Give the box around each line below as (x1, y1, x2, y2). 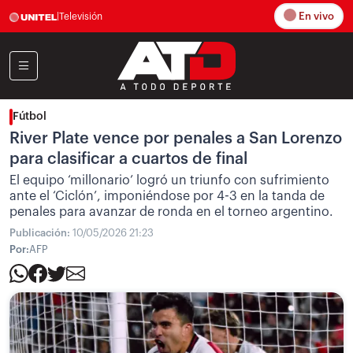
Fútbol (13, 111, 46, 122)
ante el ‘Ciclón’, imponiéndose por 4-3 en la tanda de (9, 190, 325, 203)
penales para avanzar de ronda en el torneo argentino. (9, 206, 333, 218)
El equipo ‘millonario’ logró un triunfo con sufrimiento (9, 174, 329, 187)
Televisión (59, 11, 102, 21)
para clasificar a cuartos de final (9, 151, 247, 167)
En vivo (296, 11, 334, 22)
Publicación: (9, 228, 72, 238)
